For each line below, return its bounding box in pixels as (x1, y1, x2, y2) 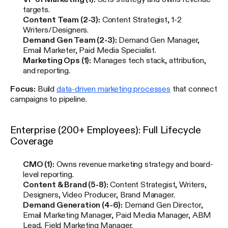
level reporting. (23, 169, 74, 178)
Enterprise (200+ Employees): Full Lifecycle (10, 124, 202, 135)
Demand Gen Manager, (117, 35, 200, 44)
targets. (23, 5, 50, 13)
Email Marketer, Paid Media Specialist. (23, 45, 156, 54)
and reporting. (23, 66, 70, 74)
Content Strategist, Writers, (108, 180, 207, 188)
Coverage (10, 135, 53, 146)
